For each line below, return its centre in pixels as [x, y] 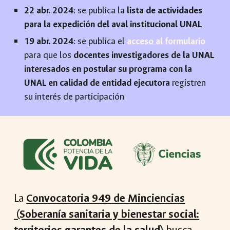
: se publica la [100, 11]
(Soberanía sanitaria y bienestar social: [107, 215]
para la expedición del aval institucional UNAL [113, 24]
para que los [49, 55]
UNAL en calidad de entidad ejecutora [97, 83]
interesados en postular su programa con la [108, 69]
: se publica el [100, 41]
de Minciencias [148, 199]
